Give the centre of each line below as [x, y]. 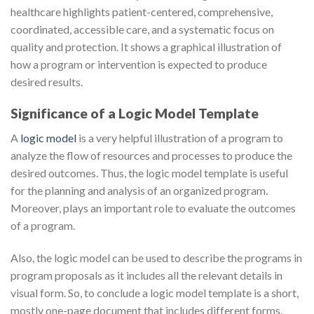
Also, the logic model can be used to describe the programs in [156, 257]
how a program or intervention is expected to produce [139, 64]
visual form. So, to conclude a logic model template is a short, [155, 292]
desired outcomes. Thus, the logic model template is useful [149, 172]
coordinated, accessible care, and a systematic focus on [142, 29]
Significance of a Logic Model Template [135, 114]
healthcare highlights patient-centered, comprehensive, [142, 12]
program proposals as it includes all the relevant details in [146, 275]
